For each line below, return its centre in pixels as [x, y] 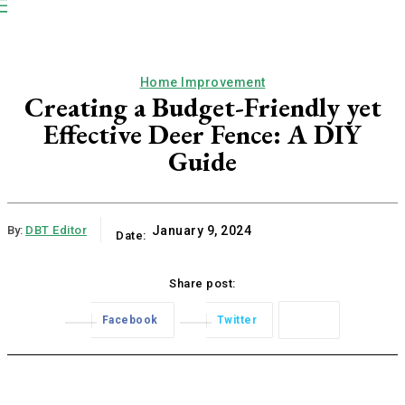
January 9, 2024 [201, 231]
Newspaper [201, 9]
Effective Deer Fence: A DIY [202, 134]
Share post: [202, 283]
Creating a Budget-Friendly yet [202, 107]
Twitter [237, 320]
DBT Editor [56, 230]
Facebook [130, 320]
